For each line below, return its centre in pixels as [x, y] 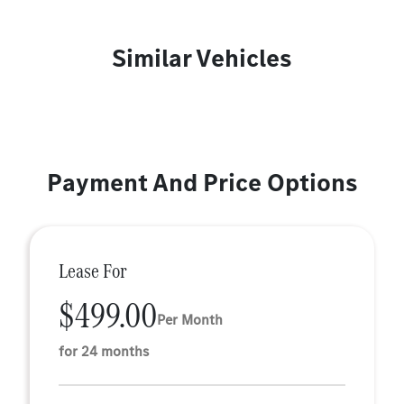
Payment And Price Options [202, 183]
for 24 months [104, 351]
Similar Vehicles [202, 58]
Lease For [93, 271]
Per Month [190, 319]
